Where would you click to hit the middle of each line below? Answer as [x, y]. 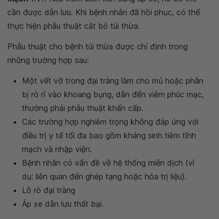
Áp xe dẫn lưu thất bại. [63, 204]
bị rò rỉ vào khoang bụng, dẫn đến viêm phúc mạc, [113, 94]
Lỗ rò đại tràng [49, 190]
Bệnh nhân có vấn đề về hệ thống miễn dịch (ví [108, 163]
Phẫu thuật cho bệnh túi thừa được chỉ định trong [98, 46]
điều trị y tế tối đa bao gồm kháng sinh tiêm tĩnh [109, 135]
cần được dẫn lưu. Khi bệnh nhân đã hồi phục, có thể [104, 12]
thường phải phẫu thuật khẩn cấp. [83, 108]
